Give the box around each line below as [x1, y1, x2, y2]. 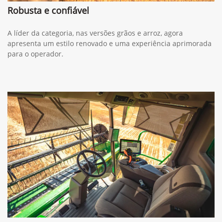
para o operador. [7, 85, 63, 95]
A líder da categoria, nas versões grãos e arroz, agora [7, 64, 183, 74]
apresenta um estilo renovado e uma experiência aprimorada [7, 75, 212, 85]
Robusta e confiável [7, 41, 89, 53]
